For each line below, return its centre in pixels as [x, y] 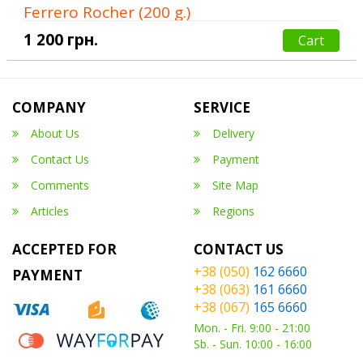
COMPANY [49, 107]
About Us [55, 133]
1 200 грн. [61, 39]
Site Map [235, 185]
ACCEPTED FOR [64, 249]
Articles [50, 211]
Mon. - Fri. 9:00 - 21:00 [252, 327]
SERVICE [222, 107]
